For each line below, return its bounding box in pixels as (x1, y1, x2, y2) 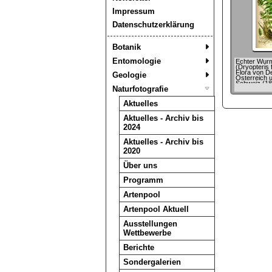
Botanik (112, 42, 141, 52)
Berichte (123, 243, 154, 252)
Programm (123, 175, 163, 185)
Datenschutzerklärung (112, 20, 194, 29)
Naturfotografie (112, 84, 168, 93)
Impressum (112, 7, 155, 16)
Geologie (112, 70, 146, 80)
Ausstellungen (123, 219, 177, 228)
